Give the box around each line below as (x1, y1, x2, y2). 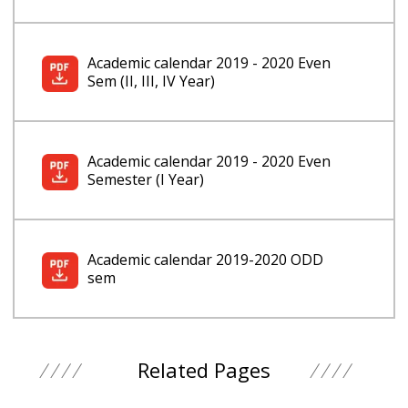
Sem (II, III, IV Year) (87, 71, 215, 92)
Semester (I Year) (87, 169, 204, 190)
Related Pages (138, 356, 270, 384)
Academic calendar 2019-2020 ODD (87, 250, 323, 270)
